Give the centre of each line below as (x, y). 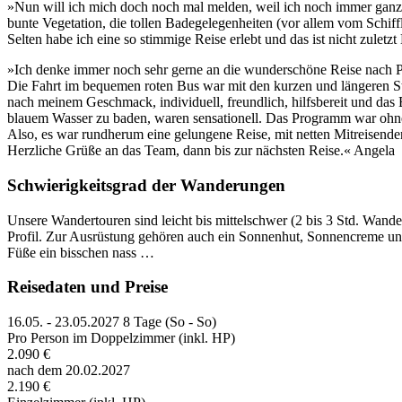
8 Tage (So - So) (170, 322)
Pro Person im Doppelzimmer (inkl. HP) (121, 338)
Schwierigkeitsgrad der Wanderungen (146, 185)
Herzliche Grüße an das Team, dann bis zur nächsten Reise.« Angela (201, 151)
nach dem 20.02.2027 (69, 371)
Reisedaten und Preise (87, 287)
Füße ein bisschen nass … (81, 252)
